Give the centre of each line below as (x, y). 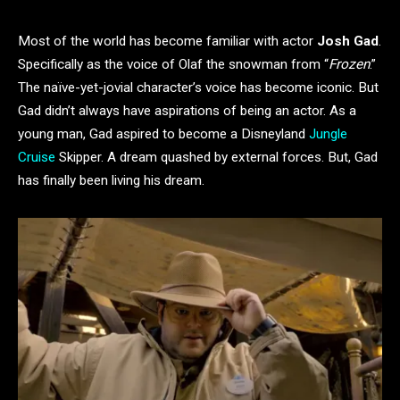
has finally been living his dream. (111, 180)
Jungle (328, 134)
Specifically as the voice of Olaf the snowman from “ (173, 64)
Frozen (349, 64)
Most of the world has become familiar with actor (167, 41)
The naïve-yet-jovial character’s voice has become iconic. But (198, 87)
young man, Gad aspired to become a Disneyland (163, 134)
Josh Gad (348, 41)
